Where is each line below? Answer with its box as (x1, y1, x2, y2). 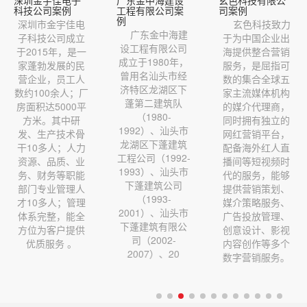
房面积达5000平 (16, 99, 86, 113)
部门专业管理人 (17, 181, 85, 195)
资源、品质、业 (17, 153, 85, 168)
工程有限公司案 (116, 3, 184, 17)
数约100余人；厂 (14, 85, 88, 99)
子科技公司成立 (17, 30, 85, 45)
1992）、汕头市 (118, 123, 188, 137)
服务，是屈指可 (222, 58, 290, 72)
